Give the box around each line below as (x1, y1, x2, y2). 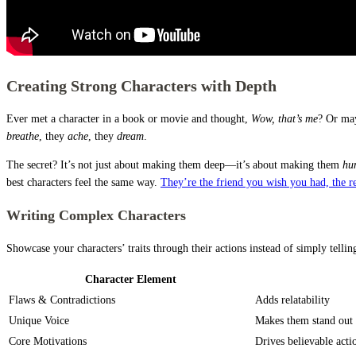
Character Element (84, 273, 176, 285)
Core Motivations (9, 335, 87, 347)
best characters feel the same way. (6, 176, 161, 188)
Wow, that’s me (251, 112, 318, 125)
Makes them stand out (255, 314, 353, 327)
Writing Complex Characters (6, 207, 186, 223)
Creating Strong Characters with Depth (6, 77, 277, 95)
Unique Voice (9, 314, 69, 327)
